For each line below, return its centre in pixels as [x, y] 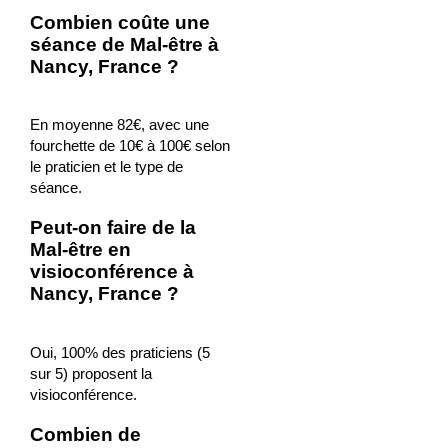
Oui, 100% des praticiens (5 [119, 352]
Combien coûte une [119, 22]
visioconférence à [111, 272]
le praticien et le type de [106, 167]
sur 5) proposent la [90, 373]
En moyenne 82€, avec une [119, 125]
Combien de [85, 434]
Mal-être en [80, 250]
